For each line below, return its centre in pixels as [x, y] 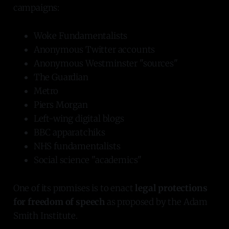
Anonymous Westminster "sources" [106, 63]
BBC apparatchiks [69, 132]
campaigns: [36, 7]
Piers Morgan [61, 105]
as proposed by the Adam [156, 202]
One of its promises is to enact [74, 188]
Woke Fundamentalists [81, 36]
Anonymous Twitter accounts [94, 49]
